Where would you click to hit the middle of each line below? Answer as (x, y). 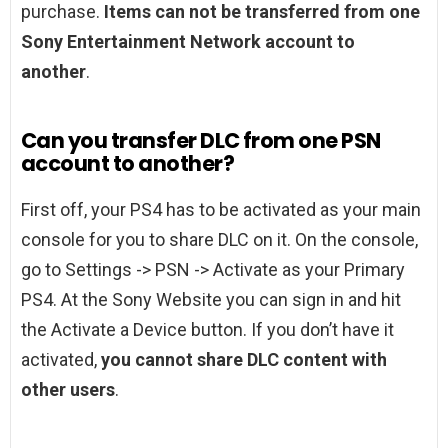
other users (68, 390)
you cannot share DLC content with (244, 360)
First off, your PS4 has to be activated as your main (221, 210)
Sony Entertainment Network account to (188, 42)
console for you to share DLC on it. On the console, (219, 240)
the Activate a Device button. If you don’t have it (207, 330)
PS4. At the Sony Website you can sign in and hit (211, 300)
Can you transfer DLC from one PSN (201, 141)
